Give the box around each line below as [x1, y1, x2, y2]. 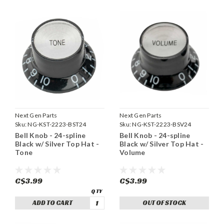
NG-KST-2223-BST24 [27, 120, 86, 128]
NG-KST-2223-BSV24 [132, 120, 191, 128]
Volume [119, 147, 145, 156]
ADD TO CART [32, 198, 72, 207]
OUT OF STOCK [142, 198, 186, 207]
